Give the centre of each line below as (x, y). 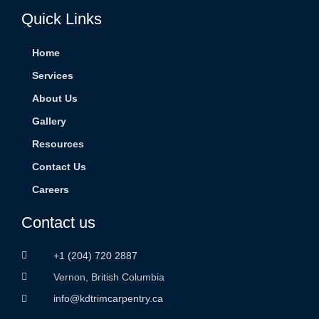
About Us (55, 99)
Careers (51, 190)
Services (53, 76)
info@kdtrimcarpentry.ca (108, 299)
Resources (58, 144)
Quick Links (62, 19)
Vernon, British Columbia (109, 277)
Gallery (49, 121)
